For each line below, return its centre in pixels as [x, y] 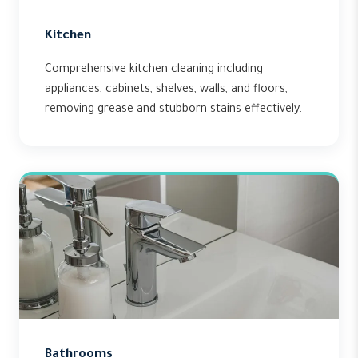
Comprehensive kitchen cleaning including [154, 70]
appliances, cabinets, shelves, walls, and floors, [166, 90]
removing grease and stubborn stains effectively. [173, 110]
